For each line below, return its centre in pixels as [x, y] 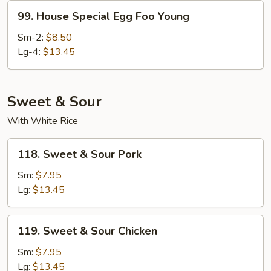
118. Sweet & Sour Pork [80, 154]
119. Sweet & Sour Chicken [87, 231]
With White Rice [43, 121]
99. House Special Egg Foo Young [103, 16]
